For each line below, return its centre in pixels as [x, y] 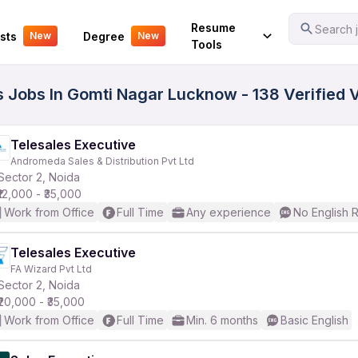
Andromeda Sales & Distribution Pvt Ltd [102, 161]
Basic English [314, 320]
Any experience [229, 212]
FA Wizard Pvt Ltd [51, 269]
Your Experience [58, 25]
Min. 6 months [222, 320]
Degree [103, 36]
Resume [213, 28]
